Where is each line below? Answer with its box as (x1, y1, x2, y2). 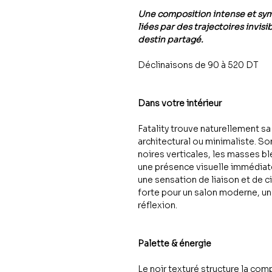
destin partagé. (138, 34, 203, 45)
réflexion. (138, 200, 177, 211)
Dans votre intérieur (138, 98, 222, 109)
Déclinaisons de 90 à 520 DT (138, 59, 259, 70)
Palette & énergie (138, 238, 211, 249)
